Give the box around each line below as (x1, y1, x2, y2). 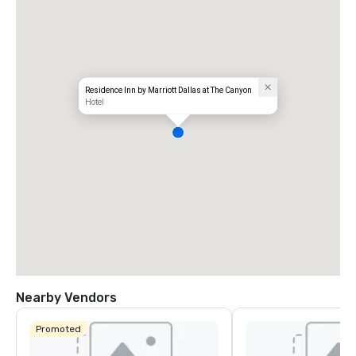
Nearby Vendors (16, 290, 117, 305)
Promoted (36, 323, 81, 335)
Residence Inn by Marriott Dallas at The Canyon (85, 85, 253, 95)
